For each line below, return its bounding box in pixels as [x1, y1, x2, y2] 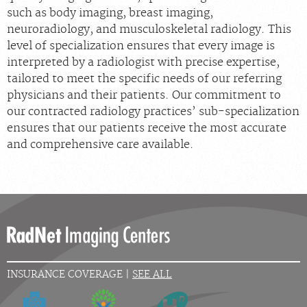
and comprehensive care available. [7, 138, 194, 151]
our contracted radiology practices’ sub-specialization [7, 105, 299, 119]
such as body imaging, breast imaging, [7, 6, 213, 20]
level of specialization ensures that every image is [7, 39, 275, 53]
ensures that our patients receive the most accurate [7, 121, 286, 135]
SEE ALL [132, 269, 172, 281]
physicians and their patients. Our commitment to [7, 88, 281, 102]
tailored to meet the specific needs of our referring [7, 72, 282, 86]
